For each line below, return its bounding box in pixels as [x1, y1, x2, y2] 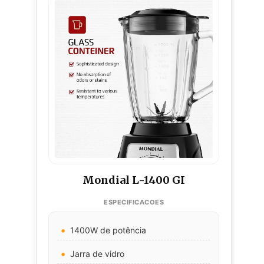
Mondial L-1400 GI [82, 173, 185, 187]
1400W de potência [70, 225, 146, 235]
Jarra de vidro [70, 248, 124, 259]
